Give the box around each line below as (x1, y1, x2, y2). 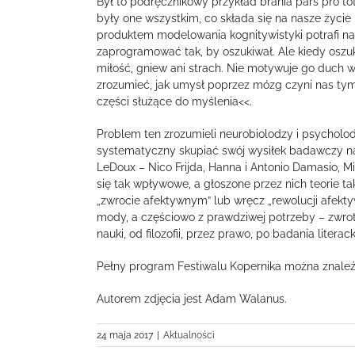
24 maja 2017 (97, 330, 153, 342)
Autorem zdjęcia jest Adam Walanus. (97, 292, 287, 306)
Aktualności (163, 330, 215, 342)
